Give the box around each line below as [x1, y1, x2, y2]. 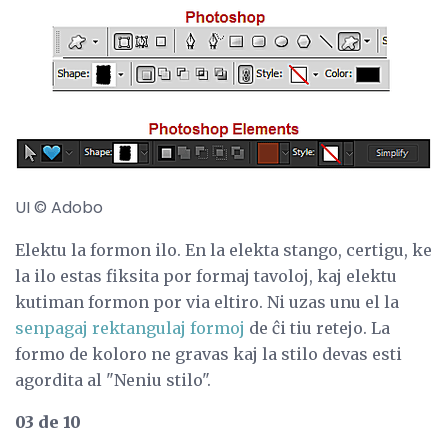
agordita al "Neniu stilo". [15, 370, 211, 391]
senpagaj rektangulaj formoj [15, 318, 245, 339]
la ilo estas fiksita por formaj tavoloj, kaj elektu [15, 266, 397, 287]
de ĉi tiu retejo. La [245, 318, 390, 339]
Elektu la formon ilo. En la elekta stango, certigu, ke [15, 240, 432, 261]
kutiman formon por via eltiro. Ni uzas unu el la [15, 292, 399, 313]
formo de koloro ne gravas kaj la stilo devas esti [15, 344, 402, 365]
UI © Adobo [15, 196, 103, 220]
